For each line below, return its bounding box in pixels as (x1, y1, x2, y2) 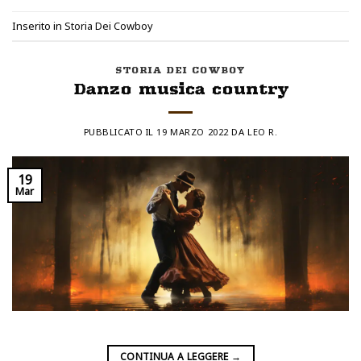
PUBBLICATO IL (83, 126, 157, 139)
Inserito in (12, 18, 64, 33)
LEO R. (247, 126, 278, 139)
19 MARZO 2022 (156, 126, 229, 139)
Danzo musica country (73, 79, 288, 99)
